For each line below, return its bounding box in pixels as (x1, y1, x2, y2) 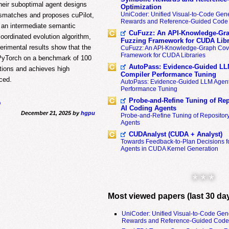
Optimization (120, 3, 162, 11)
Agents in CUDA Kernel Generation (120, 145, 218, 152)
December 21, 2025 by (20, 110, 81, 117)
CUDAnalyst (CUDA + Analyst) (128, 130, 222, 138)
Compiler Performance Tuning (120, 71, 216, 78)
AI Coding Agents (120, 104, 176, 112)
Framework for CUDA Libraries (120, 52, 205, 59)
